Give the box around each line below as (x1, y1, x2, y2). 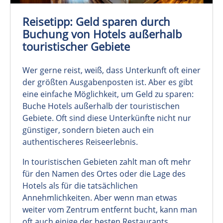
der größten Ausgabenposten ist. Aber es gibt (22, 76, 193, 88)
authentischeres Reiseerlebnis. (22, 136, 138, 147)
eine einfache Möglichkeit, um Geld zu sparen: (22, 88, 194, 100)
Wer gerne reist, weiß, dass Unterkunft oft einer (22, 64, 201, 76)
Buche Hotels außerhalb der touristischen (22, 100, 180, 111)
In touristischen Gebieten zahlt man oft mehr (22, 156, 191, 167)
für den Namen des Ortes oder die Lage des (22, 168, 186, 179)
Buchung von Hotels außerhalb (22, 26, 182, 41)
